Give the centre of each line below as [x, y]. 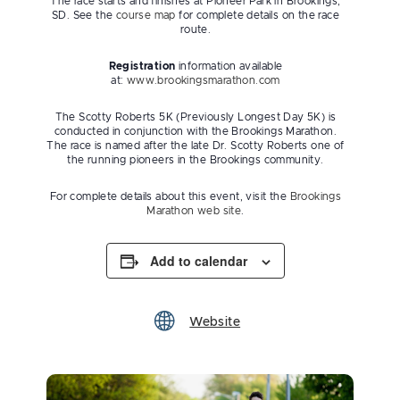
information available [229, 66]
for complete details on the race [258, 15]
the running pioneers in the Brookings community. [196, 160]
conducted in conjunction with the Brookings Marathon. [196, 131]
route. [196, 29]
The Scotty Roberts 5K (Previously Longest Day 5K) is [196, 117]
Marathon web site [194, 211]
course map [146, 15]
